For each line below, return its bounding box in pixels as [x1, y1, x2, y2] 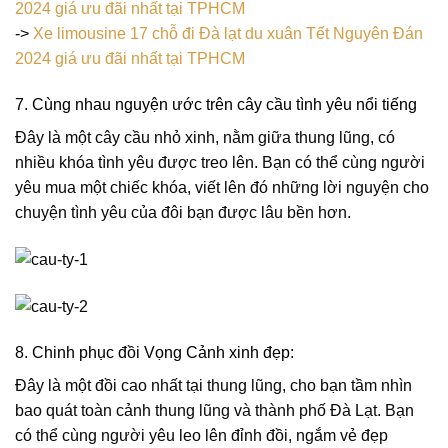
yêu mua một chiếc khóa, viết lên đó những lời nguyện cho [15, 179, 429, 197]
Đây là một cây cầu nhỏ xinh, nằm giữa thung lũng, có [15, 129, 395, 147]
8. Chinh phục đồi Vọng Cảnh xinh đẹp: [15, 344, 294, 362]
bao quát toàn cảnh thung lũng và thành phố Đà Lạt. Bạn [15, 402, 414, 420]
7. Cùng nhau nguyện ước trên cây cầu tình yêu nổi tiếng [15, 96, 417, 114]
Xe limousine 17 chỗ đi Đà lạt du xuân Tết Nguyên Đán [33, 25, 423, 43]
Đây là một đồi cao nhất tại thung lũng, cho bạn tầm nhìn [15, 377, 412, 395]
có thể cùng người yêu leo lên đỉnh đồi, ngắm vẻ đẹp [15, 427, 388, 445]
